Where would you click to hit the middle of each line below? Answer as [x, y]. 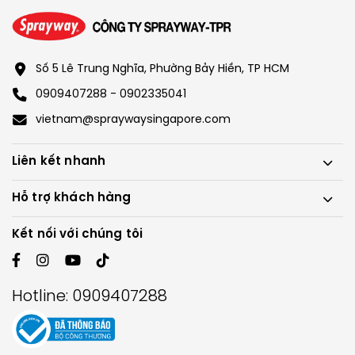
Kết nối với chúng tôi [78, 235]
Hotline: [42, 297]
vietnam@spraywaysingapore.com [133, 120]
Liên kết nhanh [59, 162]
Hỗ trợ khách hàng [72, 198]
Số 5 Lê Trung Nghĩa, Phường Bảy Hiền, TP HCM [162, 69]
